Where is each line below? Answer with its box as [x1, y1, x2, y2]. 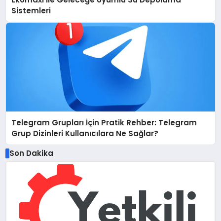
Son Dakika [9, 148, 53, 159]
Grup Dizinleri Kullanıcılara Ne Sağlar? [11, 128, 159, 139]
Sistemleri [11, 5, 51, 16]
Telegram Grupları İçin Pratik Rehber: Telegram [11, 117, 197, 128]
